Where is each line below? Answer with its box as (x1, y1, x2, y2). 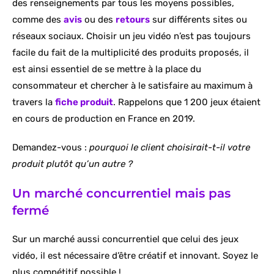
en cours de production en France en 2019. (12, 113, 195, 124)
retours (116, 13, 150, 25)
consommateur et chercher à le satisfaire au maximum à (12, 80, 253, 91)
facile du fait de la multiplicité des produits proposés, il (12, 46, 249, 58)
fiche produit (55, 96, 113, 108)
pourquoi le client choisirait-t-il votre (89, 141, 250, 153)
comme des (12, 13, 64, 25)
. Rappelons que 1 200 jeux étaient (113, 96, 261, 108)
